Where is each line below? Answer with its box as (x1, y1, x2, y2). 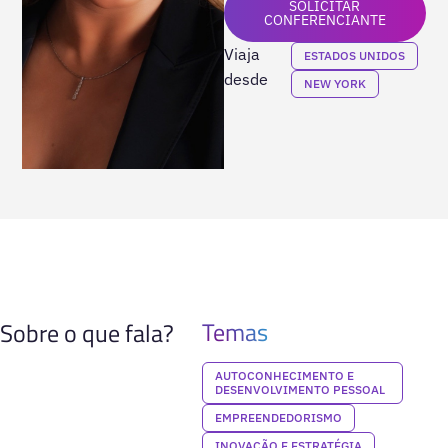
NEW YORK (304, 75, 367, 91)
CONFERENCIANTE (263, 10, 386, 29)
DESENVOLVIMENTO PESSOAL (214, 381, 385, 397)
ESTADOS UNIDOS (304, 47, 406, 63)
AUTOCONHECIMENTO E (214, 367, 354, 383)
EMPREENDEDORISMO (214, 409, 342, 425)
